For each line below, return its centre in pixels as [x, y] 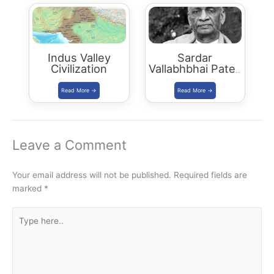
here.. [23, 227]
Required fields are [210, 175]
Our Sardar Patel [195, 79]
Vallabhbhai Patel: [195, 68]
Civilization [79, 68]
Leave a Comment [69, 145]
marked [28, 188]
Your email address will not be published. [92, 175]
